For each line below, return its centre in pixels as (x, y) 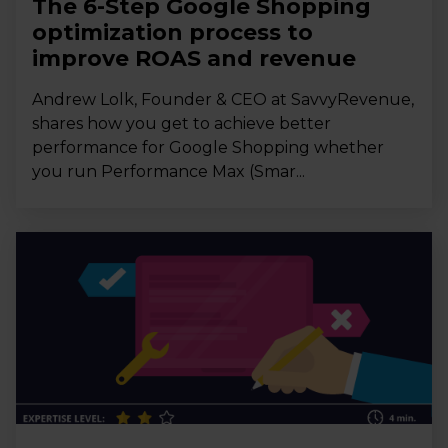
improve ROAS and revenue (194, 59)
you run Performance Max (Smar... (168, 172)
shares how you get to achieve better (181, 124)
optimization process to (172, 33)
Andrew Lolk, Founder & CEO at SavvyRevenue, (223, 100)
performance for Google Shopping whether (208, 148)
